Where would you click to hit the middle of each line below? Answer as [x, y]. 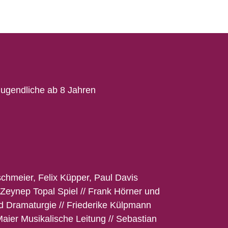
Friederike [88, 205]
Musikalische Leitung [63, 219]
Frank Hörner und [124, 191]
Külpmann [131, 205]
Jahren [80, 90]
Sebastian [136, 219]
